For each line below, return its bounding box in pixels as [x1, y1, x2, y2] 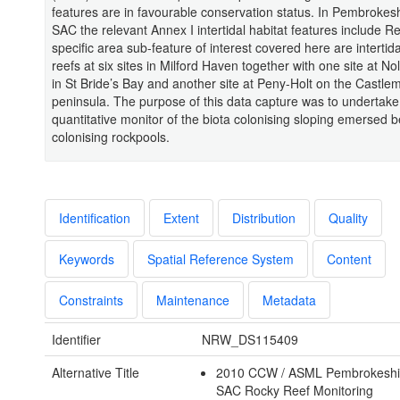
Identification [59, 209, 130, 228]
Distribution [232, 209, 296, 228]
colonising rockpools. [52, 128, 170, 146]
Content [327, 250, 371, 269]
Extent [163, 209, 199, 228]
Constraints [59, 291, 123, 310]
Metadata [262, 291, 316, 310]
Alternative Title [52, 363, 139, 382]
